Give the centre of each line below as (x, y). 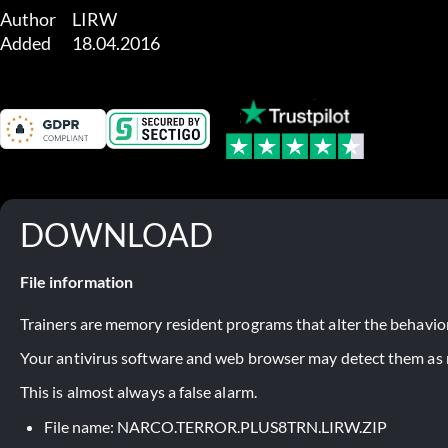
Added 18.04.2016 (116, 42)
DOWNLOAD (116, 234)
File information (76, 281)
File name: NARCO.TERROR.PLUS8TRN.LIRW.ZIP (215, 426)
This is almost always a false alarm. (138, 391)
